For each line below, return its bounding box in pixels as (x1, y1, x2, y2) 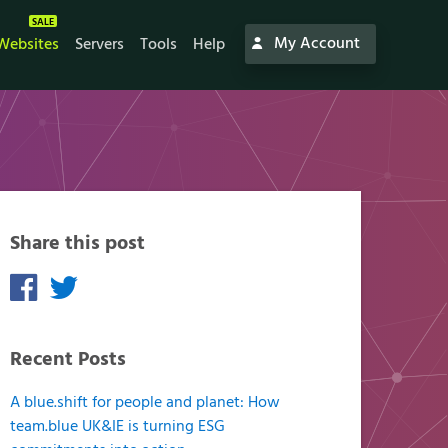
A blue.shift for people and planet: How (10, 390, 281, 416)
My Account (270, 31, 360, 57)
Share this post (10, 228, 146, 260)
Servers (75, 31, 124, 58)
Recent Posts (10, 344, 127, 376)
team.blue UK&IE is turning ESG (10, 414, 226, 440)
